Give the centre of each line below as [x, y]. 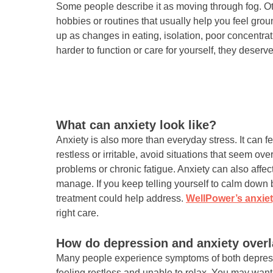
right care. [77, 213]
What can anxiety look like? [136, 125]
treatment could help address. [121, 199]
